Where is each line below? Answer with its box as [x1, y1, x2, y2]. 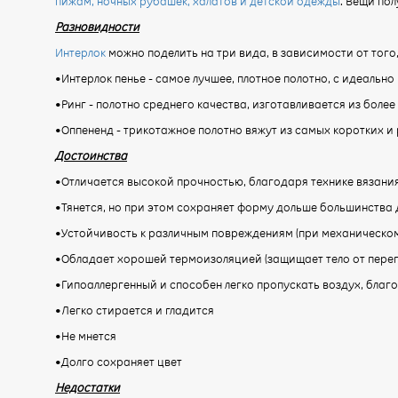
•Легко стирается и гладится [55, 302, 214, 317]
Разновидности [55, 19, 139, 34]
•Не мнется [55, 328, 116, 343]
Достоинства [55, 147, 127, 163]
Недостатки [55, 379, 120, 394]
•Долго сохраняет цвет [55, 354, 182, 369]
